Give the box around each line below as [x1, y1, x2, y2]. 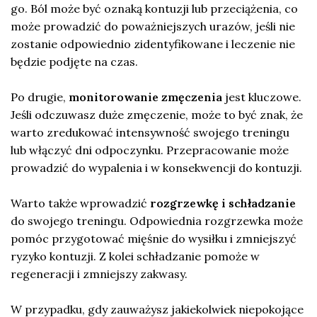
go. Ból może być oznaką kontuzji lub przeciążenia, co [11, 1, 298, 16]
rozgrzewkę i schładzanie [150, 196, 296, 211]
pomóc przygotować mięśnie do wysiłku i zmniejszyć [11, 231, 296, 246]
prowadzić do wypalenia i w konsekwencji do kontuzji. [11, 161, 302, 175]
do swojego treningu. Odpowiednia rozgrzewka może [11, 214, 303, 229]
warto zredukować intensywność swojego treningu [11, 125, 289, 140]
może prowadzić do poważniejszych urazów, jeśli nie [11, 19, 295, 34]
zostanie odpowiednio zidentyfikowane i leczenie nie [11, 37, 295, 52]
